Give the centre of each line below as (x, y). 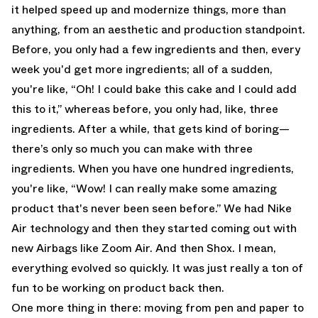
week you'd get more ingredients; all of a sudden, (142, 70)
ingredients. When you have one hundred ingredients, (153, 169)
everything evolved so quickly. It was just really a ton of (157, 268)
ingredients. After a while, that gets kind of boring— (150, 129)
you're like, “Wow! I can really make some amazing (144, 189)
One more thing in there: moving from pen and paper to (158, 308)
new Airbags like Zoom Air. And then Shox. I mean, (144, 248)
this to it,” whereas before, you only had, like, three (145, 109)
